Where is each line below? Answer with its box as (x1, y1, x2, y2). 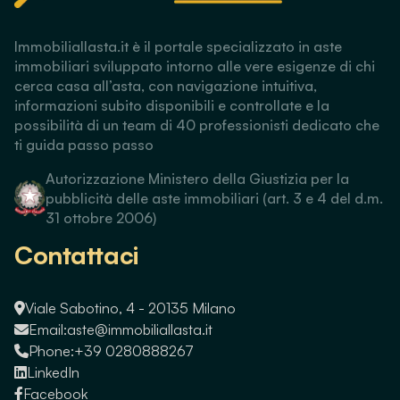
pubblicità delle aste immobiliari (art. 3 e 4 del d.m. (46, 188, 384, 207)
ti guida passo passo (14, 135, 154, 154)
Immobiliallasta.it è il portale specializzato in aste (14, 37, 342, 55)
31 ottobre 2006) (46, 208, 157, 227)
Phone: (29, 341, 74, 360)
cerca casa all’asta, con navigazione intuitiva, (14, 76, 317, 95)
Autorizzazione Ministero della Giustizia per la (46, 169, 350, 187)
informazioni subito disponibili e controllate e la (14, 96, 329, 114)
